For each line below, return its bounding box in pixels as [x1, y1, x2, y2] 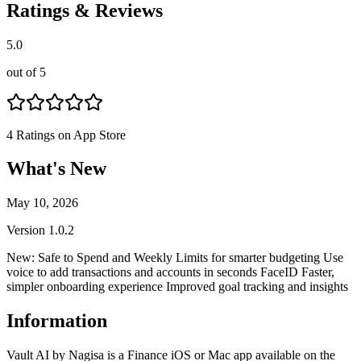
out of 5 [6, 64, 46, 79]
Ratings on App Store [13, 127, 126, 142]
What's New [6, 158, 106, 180]
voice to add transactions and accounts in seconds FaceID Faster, [6, 265, 334, 280]
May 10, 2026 [6, 196, 78, 210]
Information [6, 310, 107, 332]
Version [6, 223, 48, 238]
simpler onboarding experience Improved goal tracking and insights [6, 280, 348, 294]
